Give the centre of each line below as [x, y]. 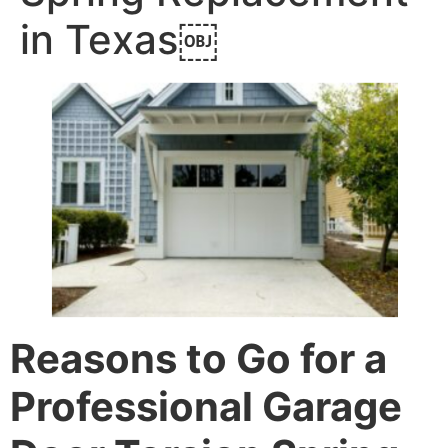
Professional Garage [206, 406]
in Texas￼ [119, 40]
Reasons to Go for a [198, 358]
